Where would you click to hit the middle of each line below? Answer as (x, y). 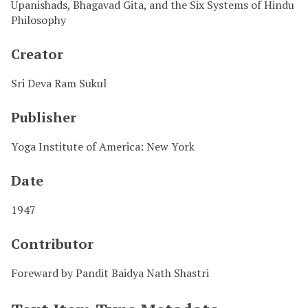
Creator (37, 54)
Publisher (44, 117)
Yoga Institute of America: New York (103, 146)
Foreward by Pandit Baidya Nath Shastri (110, 273)
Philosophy (38, 20)
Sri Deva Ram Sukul (59, 83)
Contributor (52, 243)
